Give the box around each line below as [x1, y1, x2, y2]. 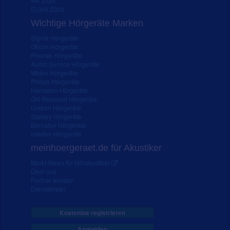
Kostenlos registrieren [60, 207, 126, 217]
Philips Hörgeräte [31, 76, 80, 86]
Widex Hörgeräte [31, 68, 78, 77]
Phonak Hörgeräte [31, 50, 82, 60]
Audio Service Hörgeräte [31, 59, 100, 68]
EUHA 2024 [31, 4, 64, 13]
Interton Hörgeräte [31, 129, 82, 138]
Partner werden [31, 175, 74, 184]
